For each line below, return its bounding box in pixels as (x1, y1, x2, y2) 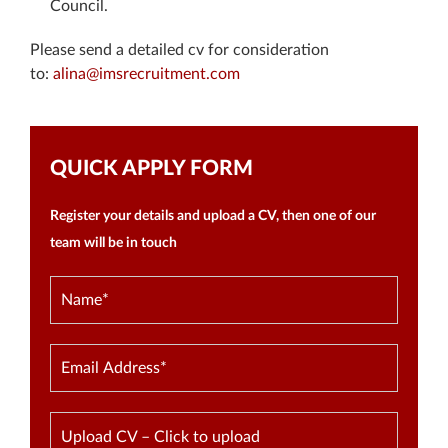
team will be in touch (50, 236, 177, 250)
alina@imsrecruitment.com (53, 66, 240, 82)
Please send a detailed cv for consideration (30, 42, 329, 58)
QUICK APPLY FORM (50, 158, 253, 179)
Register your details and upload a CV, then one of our (50, 209, 376, 223)
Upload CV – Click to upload (61, 429, 260, 445)
